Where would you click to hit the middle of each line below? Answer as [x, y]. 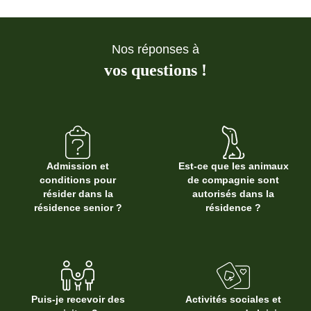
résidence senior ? [78, 208]
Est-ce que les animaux [233, 166]
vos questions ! [155, 70]
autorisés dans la [233, 194]
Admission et [78, 166]
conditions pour [78, 180]
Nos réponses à [155, 50]
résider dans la [78, 194]
